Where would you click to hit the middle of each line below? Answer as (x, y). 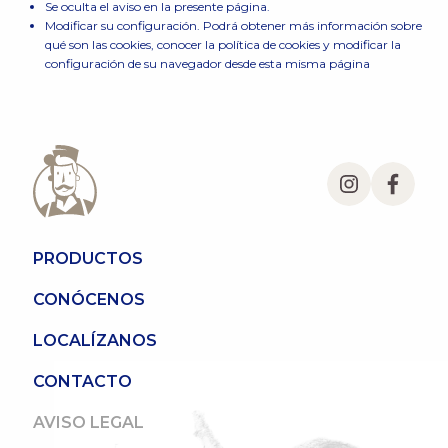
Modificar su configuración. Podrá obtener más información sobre (233, 25)
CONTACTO (82, 382)
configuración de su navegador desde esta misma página (207, 63)
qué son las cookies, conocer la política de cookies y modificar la (222, 44)
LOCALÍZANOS (94, 341)
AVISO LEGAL (88, 423)
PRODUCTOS (87, 259)
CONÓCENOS (88, 300)
